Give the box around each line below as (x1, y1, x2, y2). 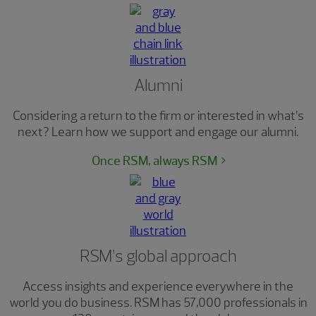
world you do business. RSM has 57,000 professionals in (8, 295, 308, 311)
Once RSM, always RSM (91, 152, 217, 169)
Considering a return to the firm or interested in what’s (12, 108, 304, 124)
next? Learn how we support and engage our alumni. (18, 124, 298, 140)
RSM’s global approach (79, 245, 237, 267)
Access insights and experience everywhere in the (23, 279, 293, 295)
